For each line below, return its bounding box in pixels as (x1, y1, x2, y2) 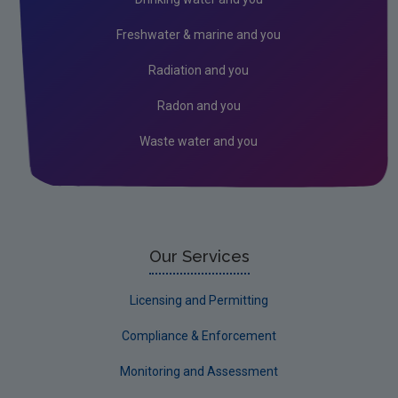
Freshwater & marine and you (116, 28, 281, 42)
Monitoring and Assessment (120, 364, 278, 378)
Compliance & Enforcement (122, 329, 276, 343)
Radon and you (156, 99, 241, 113)
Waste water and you (139, 134, 258, 148)
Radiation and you (148, 63, 249, 77)
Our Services (148, 247, 250, 266)
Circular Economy (42, 13, 147, 28)
